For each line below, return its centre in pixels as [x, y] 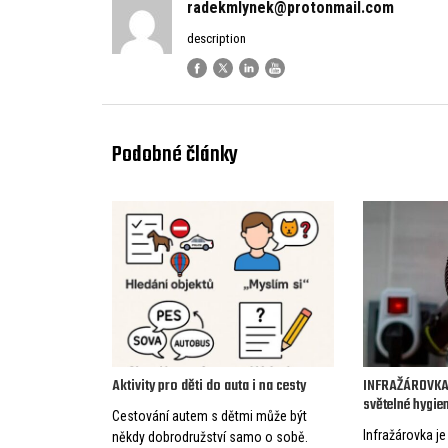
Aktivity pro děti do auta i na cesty [209, 385]
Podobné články [175, 154]
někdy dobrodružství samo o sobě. [210, 436]
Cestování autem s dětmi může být [209, 415]
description [216, 38]
